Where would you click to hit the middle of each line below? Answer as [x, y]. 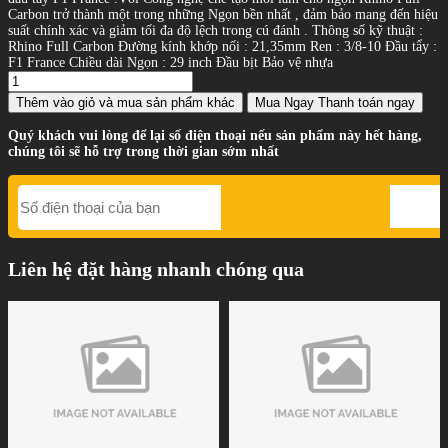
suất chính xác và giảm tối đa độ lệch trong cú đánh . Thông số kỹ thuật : [215, 31]
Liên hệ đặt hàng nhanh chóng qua [156, 269]
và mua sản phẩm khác [167, 103]
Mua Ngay [284, 103]
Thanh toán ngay [366, 103]
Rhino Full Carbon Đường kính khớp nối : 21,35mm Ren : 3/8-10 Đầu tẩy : [222, 47]
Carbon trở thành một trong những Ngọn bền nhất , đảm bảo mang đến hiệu [223, 15]
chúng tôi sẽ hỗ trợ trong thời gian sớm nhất [143, 152]
